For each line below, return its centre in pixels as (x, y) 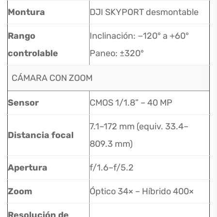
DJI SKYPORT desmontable (144, 12)
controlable (33, 53)
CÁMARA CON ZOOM (52, 78)
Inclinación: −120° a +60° (139, 36)
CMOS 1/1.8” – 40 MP (131, 103)
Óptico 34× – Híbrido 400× (142, 191)
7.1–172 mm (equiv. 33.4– (139, 126)
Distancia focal (41, 135)
